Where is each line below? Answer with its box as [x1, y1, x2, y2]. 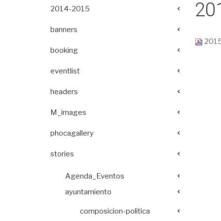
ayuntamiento [65, 187, 111, 196]
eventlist [50, 67, 80, 75]
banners [50, 25, 77, 34]
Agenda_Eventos [65, 171, 124, 181]
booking [50, 46, 78, 55]
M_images [50, 108, 86, 117]
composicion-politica [80, 207, 150, 216]
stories [50, 149, 74, 158]
